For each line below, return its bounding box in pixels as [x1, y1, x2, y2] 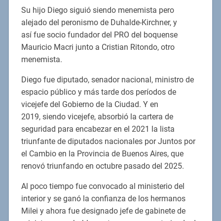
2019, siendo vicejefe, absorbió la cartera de [21, 111, 173, 121]
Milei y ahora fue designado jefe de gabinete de [21, 206, 185, 216]
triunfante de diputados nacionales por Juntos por [21, 136, 195, 146]
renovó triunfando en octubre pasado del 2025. [21, 161, 184, 171]
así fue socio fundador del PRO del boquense [21, 30, 178, 39]
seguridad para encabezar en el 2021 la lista [21, 124, 175, 134]
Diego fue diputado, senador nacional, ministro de [21, 74, 194, 84]
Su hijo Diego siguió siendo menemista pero [21, 5, 174, 15]
